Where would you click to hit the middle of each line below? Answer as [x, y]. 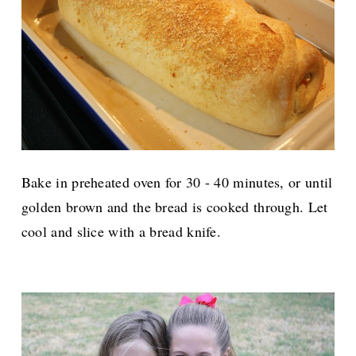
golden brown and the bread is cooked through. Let [174, 206]
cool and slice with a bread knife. [121, 231]
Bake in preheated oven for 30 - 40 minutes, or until [177, 182]
